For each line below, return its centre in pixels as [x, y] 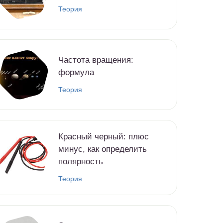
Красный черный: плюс [104, 137]
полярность [81, 162]
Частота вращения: [96, 60]
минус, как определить [103, 149]
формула [76, 73]
